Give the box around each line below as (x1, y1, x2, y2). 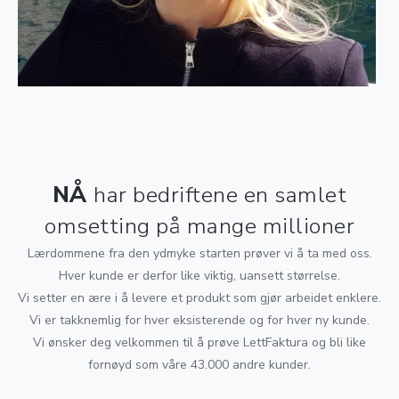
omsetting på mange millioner (45, 211, 354, 242)
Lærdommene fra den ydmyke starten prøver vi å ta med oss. (27, 245, 372, 263)
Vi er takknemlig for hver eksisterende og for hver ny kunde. (29, 312, 370, 330)
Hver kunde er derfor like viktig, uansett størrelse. (59, 267, 340, 285)
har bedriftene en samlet (94, 180, 347, 211)
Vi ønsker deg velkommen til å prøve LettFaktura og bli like (33, 334, 366, 352)
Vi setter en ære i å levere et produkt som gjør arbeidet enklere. (18, 289, 381, 307)
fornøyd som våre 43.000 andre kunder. (88, 356, 311, 374)
